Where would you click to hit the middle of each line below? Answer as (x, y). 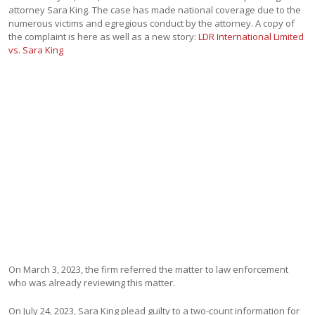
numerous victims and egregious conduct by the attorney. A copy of (152, 23)
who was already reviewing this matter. (92, 283)
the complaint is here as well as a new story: (104, 37)
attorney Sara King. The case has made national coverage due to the (155, 10)
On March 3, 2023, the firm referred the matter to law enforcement (149, 269)
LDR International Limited (251, 37)
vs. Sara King (36, 50)
